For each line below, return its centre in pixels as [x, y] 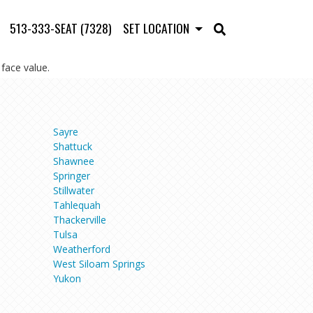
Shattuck [73, 146]
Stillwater [74, 190]
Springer [72, 175]
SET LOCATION [157, 28]
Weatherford [82, 249]
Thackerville [80, 219]
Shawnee [74, 161]
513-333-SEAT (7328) [60, 28]
